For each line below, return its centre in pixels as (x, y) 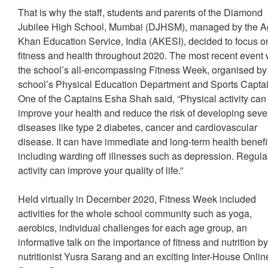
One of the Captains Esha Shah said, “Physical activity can (142, 98)
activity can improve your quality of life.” (101, 170)
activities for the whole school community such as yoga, (135, 213)
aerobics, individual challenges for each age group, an (133, 228)
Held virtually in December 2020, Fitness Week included (137, 199)
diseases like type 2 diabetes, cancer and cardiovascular (138, 127)
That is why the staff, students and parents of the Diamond (141, 12)
